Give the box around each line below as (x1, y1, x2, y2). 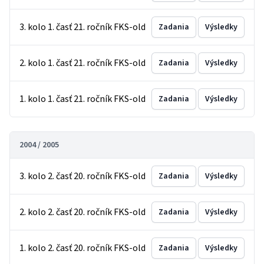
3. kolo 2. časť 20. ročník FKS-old (19, 170, 146, 183)
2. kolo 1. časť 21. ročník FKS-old (19, 57, 146, 70)
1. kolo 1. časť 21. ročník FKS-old (19, 93, 146, 105)
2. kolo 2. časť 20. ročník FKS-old (19, 206, 146, 219)
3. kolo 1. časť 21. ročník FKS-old (19, 21, 146, 34)
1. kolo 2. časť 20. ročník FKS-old (19, 242, 146, 255)
